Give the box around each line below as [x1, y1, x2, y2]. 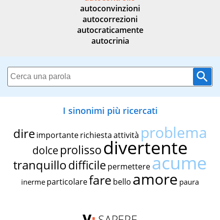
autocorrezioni [82, 14, 137, 25]
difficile [68, 157, 106, 173]
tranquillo [13, 157, 67, 173]
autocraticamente [77, 25, 143, 36]
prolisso [60, 142, 102, 158]
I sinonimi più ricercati [62, 105, 158, 117]
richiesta [80, 130, 112, 141]
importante [36, 130, 79, 141]
